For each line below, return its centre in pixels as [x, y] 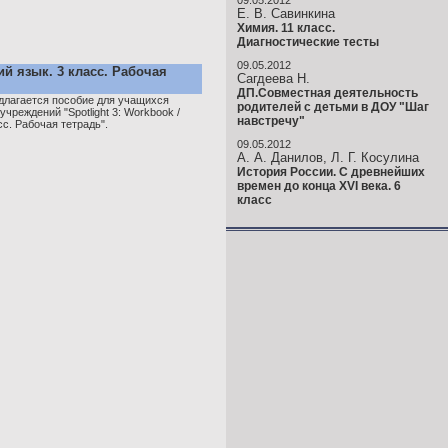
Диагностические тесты [308, 42]
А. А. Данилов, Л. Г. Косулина [328, 157]
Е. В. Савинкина [286, 13]
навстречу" [271, 121]
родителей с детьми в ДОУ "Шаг [333, 107]
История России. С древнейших [331, 172]
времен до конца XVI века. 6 [319, 186]
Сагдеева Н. [273, 78]
